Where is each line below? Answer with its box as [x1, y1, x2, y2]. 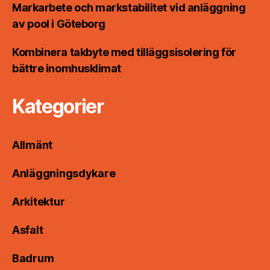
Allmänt [12, 139, 53, 152]
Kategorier [12, 95, 104, 119]
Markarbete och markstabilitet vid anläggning [12, 1, 246, 14]
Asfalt [12, 224, 43, 237]
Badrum [12, 252, 54, 265]
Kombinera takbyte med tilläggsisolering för [12, 46, 236, 59]
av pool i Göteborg [12, 17, 105, 31]
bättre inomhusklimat [12, 62, 122, 75]
